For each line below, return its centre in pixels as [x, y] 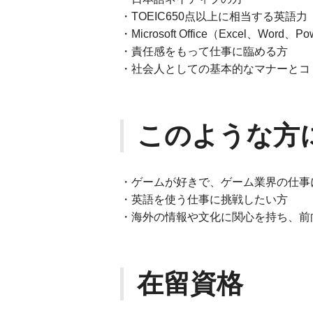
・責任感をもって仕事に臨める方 [205, 51]
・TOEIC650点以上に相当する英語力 [215, 16]
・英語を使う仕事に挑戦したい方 [205, 199]
